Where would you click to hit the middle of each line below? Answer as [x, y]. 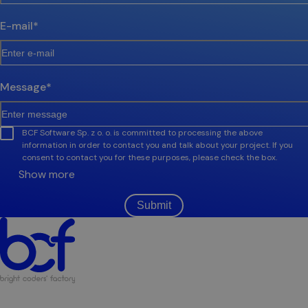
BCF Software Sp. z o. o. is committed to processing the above [142, 133]
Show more [47, 175]
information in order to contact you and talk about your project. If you [157, 145]
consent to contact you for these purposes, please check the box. [150, 158]
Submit [154, 206]
